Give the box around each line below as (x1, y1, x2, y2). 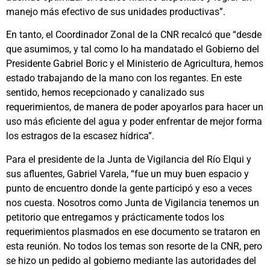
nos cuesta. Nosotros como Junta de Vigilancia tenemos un (6, 196, 259, 209)
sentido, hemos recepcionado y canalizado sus (6, 87, 204, 99)
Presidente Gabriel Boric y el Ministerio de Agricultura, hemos (6, 58, 263, 70)
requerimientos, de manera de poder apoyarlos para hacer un (6, 101, 263, 113)
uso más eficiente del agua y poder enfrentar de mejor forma (6, 116, 262, 128)
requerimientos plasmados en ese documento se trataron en (6, 225, 260, 237)
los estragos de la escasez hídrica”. (6, 130, 154, 142)
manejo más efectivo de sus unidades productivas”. (6, 6, 225, 18)
